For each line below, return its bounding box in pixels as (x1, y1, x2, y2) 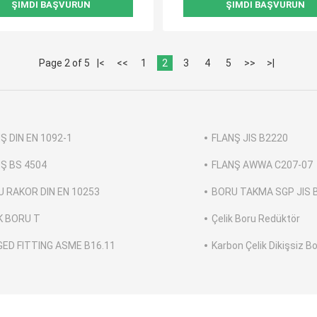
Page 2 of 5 (38, 57, 90, 69)
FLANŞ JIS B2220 (212, 132, 288, 144)
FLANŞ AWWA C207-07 (212, 159, 313, 171)
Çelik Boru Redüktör (212, 213, 300, 225)
